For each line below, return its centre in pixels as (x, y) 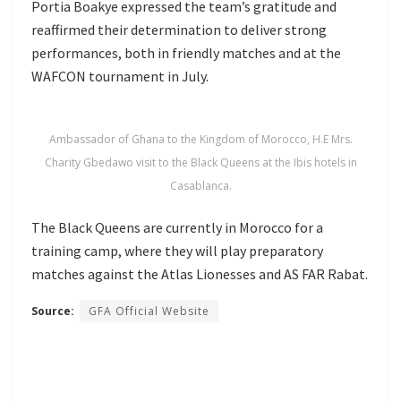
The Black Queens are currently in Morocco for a (177, 227)
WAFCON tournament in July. (120, 76)
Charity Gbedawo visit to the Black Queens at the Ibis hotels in (200, 162)
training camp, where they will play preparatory (177, 250)
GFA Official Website (149, 311)
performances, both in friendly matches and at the (186, 52)
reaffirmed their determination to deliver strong (179, 29)
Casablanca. (200, 185)
